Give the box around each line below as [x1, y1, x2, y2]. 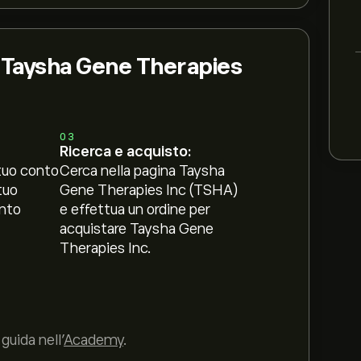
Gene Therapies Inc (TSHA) [60, 182, 239, 198]
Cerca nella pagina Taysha [60, 163, 226, 179]
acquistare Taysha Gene [60, 221, 214, 237]
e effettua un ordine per [60, 201, 211, 218]
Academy [64, 332, 123, 348]
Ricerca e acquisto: [60, 143, 192, 160]
